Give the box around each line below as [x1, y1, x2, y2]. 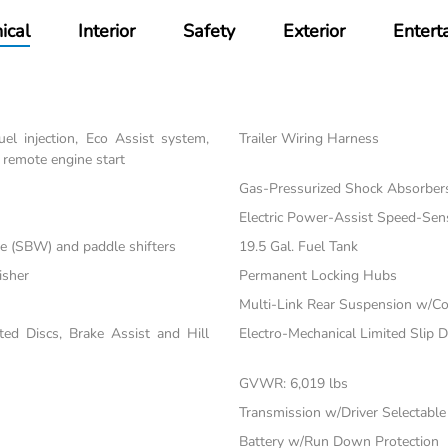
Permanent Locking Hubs [238, 266, 397, 286]
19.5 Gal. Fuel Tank [238, 237, 358, 257]
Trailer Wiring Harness [238, 129, 379, 149]
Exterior [283, 19, 346, 44]
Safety [183, 19, 236, 44]
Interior [78, 19, 136, 44]
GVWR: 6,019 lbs [238, 374, 348, 394]
